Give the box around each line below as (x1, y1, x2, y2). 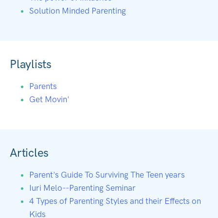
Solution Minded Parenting (29, 5, 126, 16)
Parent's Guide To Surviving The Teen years (29, 169, 185, 180)
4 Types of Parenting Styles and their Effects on (29, 196, 201, 206)
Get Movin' (29, 94, 69, 104)
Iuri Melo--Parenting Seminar (29, 182, 136, 193)
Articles (10, 145, 49, 160)
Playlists (10, 56, 52, 71)
